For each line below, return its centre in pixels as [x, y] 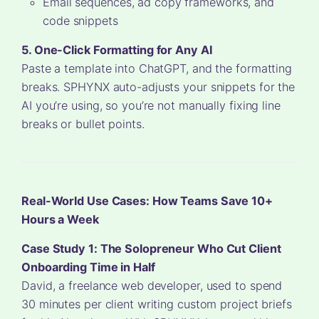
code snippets [80, 20]
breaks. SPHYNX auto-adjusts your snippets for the [158, 87]
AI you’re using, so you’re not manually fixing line [151, 105]
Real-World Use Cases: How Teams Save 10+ [147, 200]
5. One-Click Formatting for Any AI [117, 49]
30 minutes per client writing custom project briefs [157, 304]
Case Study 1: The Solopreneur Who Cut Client [151, 248]
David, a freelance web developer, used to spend [152, 285]
